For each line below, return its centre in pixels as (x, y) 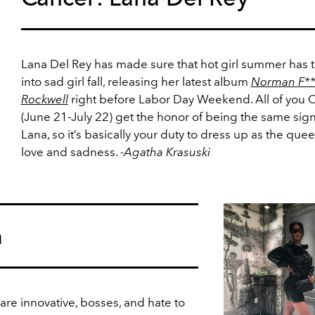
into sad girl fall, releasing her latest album (136, 82)
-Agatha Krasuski (165, 152)
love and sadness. (70, 152)
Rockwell (44, 99)
